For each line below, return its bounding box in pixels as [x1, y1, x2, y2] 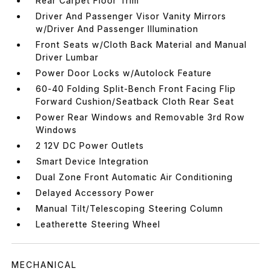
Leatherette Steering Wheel [36, 218, 161, 229]
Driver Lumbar [36, 51, 99, 62]
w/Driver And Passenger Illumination [36, 23, 199, 34]
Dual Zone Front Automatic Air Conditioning [36, 171, 233, 182]
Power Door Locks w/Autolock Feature [36, 67, 212, 78]
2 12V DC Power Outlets [36, 140, 145, 151]
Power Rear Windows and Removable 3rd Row [36, 111, 246, 122]
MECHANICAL [11, 259, 77, 270]
